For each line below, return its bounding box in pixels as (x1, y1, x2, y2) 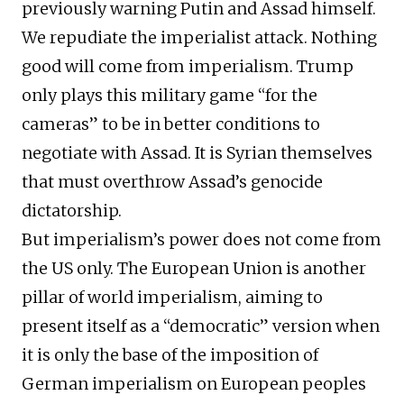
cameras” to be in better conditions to (22, 114, 320, 135)
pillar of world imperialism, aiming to (22, 287, 323, 308)
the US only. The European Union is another (22, 258, 366, 280)
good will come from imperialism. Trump (22, 56, 353, 78)
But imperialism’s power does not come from (22, 229, 381, 251)
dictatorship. (22, 200, 122, 222)
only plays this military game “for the (22, 85, 317, 106)
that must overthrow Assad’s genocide (22, 171, 323, 193)
